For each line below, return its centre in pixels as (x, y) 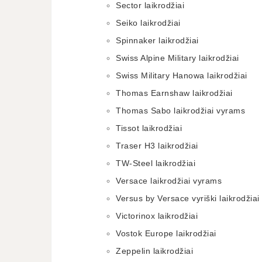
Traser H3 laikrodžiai (157, 146)
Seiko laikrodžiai (148, 23)
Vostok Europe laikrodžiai (166, 233)
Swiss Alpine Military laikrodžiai (177, 58)
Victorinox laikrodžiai (157, 216)
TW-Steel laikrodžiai (156, 163)
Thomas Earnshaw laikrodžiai (174, 93)
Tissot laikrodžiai (149, 128)
